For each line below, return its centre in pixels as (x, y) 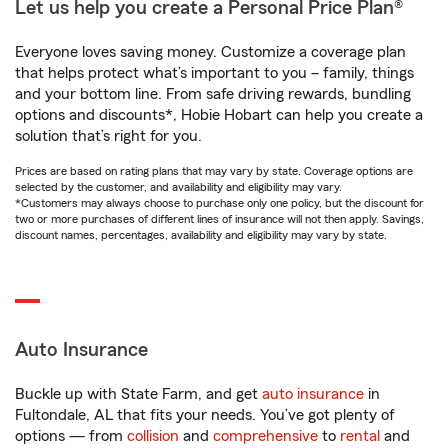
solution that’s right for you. (108, 136)
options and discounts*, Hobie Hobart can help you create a (219, 115)
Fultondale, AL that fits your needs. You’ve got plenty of (205, 415)
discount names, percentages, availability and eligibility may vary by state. (201, 235)
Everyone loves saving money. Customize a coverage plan (210, 52)
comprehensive (265, 436)
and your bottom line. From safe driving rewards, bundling (213, 94)
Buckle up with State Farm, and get (138, 394)
